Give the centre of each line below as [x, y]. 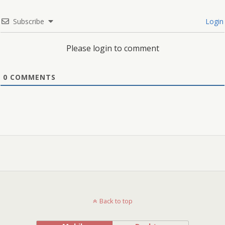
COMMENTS [32, 77]
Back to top [116, 201]
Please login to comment [113, 48]
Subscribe [29, 22]
